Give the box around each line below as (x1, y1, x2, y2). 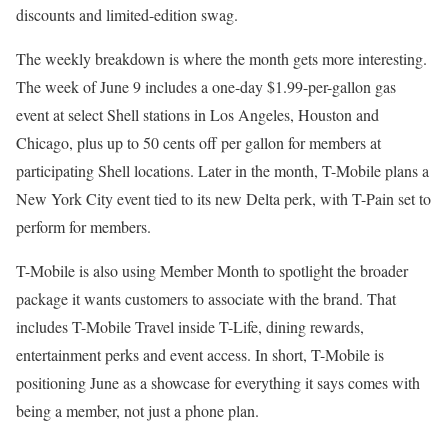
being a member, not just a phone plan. (16, 400, 259, 421)
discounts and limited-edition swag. (16, 4, 238, 25)
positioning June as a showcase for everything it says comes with (16, 372, 420, 393)
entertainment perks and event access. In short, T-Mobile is (16, 344, 384, 365)
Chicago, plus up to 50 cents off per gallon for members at (16, 132, 381, 153)
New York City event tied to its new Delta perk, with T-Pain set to (16, 188, 431, 209)
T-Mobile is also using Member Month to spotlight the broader (16, 260, 408, 281)
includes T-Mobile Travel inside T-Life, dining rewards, (16, 316, 364, 337)
